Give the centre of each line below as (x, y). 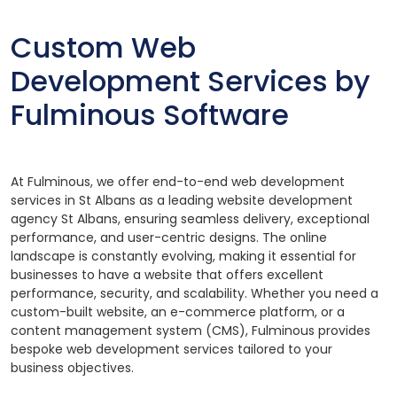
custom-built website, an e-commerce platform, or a (178, 312)
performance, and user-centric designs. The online (169, 238)
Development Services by (191, 82)
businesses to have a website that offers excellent (167, 275)
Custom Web (103, 48)
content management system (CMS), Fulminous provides (191, 331)
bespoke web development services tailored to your (171, 350)
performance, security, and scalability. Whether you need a (195, 294)
